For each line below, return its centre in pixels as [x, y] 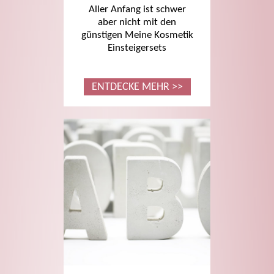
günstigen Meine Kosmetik [137, 35]
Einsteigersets [137, 48]
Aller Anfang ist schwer [137, 10]
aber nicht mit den [137, 23]
